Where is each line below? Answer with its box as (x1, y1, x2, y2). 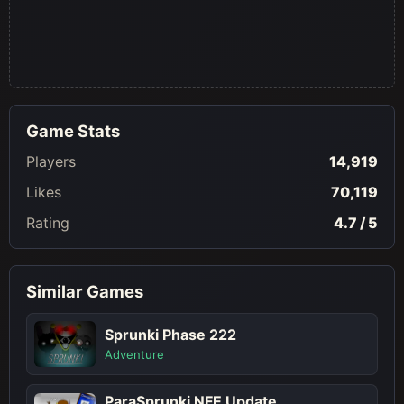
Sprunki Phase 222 (105, 325, 236, 344)
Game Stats (26, 120, 120, 141)
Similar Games (26, 280, 143, 301)
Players (26, 151, 76, 170)
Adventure (105, 346, 164, 362)
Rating (26, 213, 69, 232)
